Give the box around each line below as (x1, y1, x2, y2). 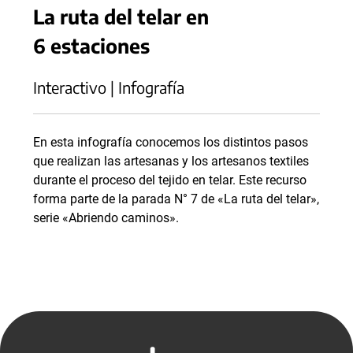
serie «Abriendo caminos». (33, 210, 179, 226)
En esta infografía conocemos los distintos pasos (33, 135, 308, 150)
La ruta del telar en (33, 4, 209, 29)
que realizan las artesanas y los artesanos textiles (33, 154, 309, 169)
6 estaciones (33, 33, 150, 58)
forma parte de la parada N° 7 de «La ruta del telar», (33, 191, 319, 207)
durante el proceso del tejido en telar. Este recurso (33, 173, 307, 188)
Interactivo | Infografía (33, 77, 184, 98)
